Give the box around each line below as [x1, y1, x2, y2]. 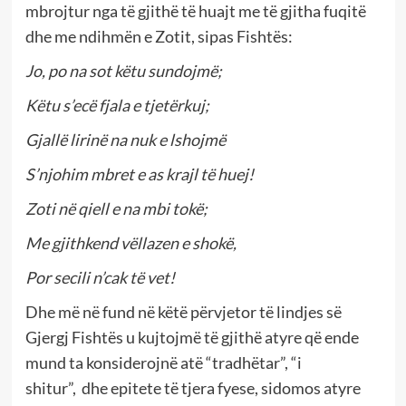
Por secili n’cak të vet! [24, 266, 175, 287]
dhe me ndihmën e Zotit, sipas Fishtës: [24, 25, 293, 46]
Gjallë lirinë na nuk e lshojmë [24, 129, 226, 150]
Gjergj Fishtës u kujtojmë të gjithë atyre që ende [24, 326, 359, 347]
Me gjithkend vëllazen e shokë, [24, 232, 237, 253]
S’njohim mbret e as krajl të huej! [24, 163, 254, 184]
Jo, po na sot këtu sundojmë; [24, 60, 222, 81]
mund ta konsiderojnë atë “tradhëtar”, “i [24, 352, 302, 372]
